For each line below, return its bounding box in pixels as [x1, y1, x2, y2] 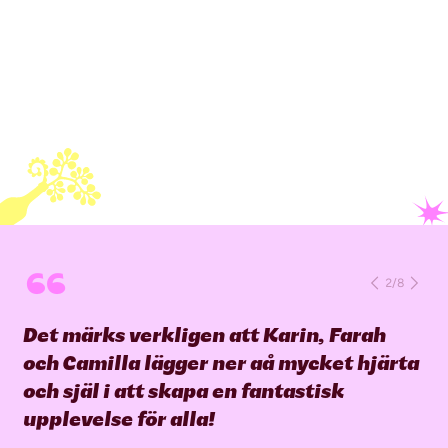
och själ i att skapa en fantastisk [24, 378, 345, 403]
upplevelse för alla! [24, 406, 216, 431]
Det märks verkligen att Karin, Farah [24, 322, 387, 347]
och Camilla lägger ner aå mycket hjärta [24, 350, 420, 375]
